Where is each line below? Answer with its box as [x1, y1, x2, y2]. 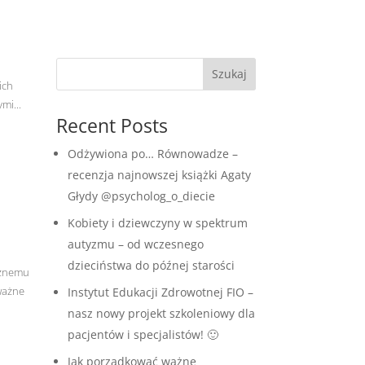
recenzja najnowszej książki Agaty [67, 166, 251, 182]
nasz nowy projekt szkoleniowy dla [67, 305, 255, 321]
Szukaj [211, 66, 247, 82]
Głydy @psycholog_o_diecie [67, 187, 215, 204]
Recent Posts [55, 112, 168, 139]
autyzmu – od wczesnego [67, 235, 204, 252]
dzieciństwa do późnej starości [67, 257, 235, 273]
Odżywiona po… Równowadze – [67, 145, 238, 161]
